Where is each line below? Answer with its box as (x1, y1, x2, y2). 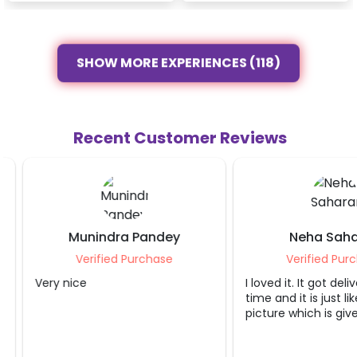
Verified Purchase (60, 250, 157, 267)
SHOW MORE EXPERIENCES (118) (76, 57, 280, 76)
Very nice (19, 274, 71, 291)
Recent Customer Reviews (73, 126, 287, 149)
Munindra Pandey (53, 227, 164, 246)
